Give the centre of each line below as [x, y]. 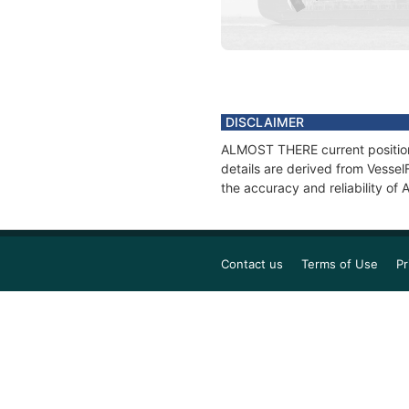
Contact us [252, 263]
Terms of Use [340, 263]
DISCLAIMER [265, 122]
